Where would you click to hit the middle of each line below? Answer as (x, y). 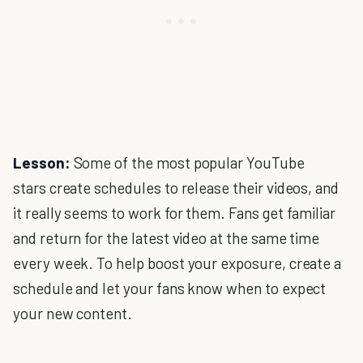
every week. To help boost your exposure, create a (177, 263)
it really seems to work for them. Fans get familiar (175, 213)
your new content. (73, 313)
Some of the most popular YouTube (187, 162)
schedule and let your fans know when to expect (170, 288)
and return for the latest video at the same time (167, 238)
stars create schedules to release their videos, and (176, 188)
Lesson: (42, 162)
